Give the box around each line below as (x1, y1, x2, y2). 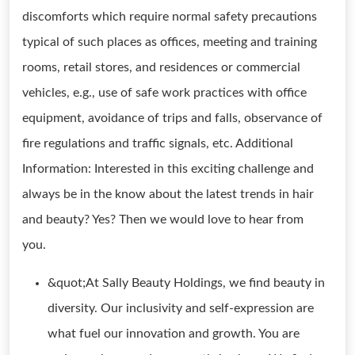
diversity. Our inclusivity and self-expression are (48, 302, 314, 315)
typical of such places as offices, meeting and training (22, 36, 317, 48)
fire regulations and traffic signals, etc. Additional (22, 137, 293, 150)
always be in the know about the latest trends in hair (22, 188, 314, 200)
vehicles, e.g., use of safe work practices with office (22, 86, 307, 99)
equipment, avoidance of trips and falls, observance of (22, 112, 323, 124)
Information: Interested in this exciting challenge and (22, 162, 314, 175)
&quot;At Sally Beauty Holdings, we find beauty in (48, 277, 325, 289)
